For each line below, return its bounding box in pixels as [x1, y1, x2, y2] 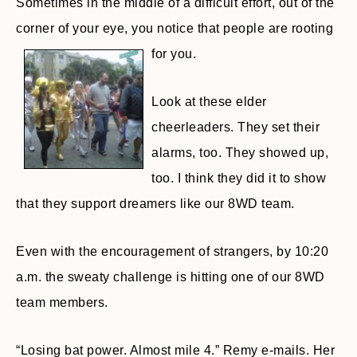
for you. [151, 47, 196, 61]
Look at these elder [151, 95, 267, 108]
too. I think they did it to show [151, 171, 326, 185]
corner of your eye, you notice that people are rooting [16, 22, 333, 35]
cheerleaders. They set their [151, 120, 320, 134]
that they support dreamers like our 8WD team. [16, 197, 295, 210]
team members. [16, 296, 108, 309]
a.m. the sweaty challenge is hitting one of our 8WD [16, 270, 325, 284]
